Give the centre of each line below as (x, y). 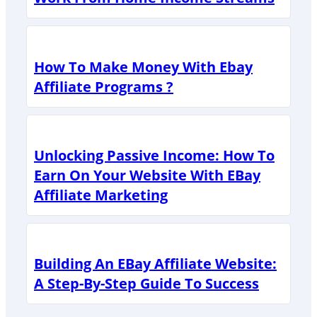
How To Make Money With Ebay (143, 67)
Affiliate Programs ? (104, 86)
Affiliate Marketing (101, 195)
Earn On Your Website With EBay (147, 175)
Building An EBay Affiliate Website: (155, 264)
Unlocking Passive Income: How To (154, 155)
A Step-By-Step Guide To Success (146, 284)
